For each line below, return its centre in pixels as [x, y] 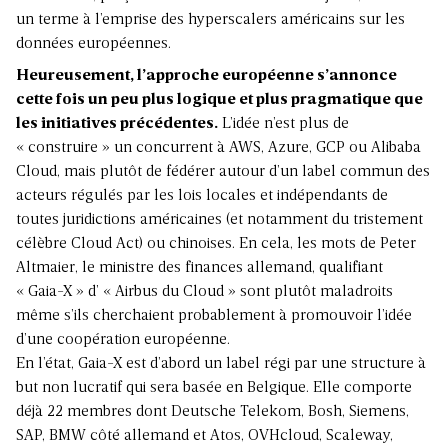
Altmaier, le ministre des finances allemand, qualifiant [199, 268]
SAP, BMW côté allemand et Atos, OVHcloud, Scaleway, [204, 436]
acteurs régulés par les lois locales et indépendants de [202, 196]
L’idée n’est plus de [283, 124]
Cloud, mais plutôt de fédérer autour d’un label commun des [223, 172]
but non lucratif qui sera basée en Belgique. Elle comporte [214, 388]
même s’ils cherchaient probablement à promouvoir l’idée [214, 316]
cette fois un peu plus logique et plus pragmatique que [219, 100]
